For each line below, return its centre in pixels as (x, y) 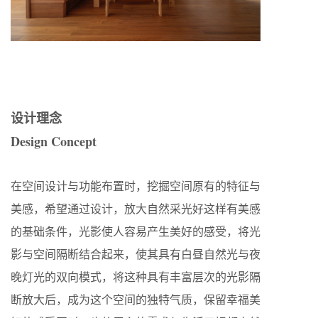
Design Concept (54, 141)
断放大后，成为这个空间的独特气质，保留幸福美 (136, 299)
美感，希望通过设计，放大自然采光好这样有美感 (136, 208)
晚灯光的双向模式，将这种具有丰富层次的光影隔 (136, 276)
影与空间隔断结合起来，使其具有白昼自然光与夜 (136, 253)
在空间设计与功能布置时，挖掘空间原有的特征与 (136, 185)
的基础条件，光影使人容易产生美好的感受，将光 (136, 231)
